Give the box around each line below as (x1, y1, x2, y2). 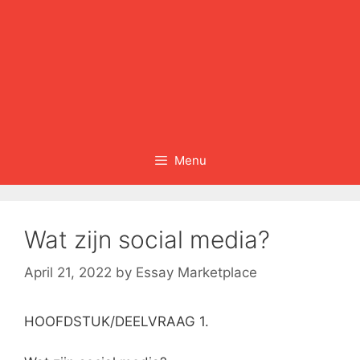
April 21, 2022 (24, 264, 112, 281)
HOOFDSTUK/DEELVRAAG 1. (24, 313, 209, 330)
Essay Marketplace (136, 264, 257, 281)
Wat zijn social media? (24, 224, 270, 254)
